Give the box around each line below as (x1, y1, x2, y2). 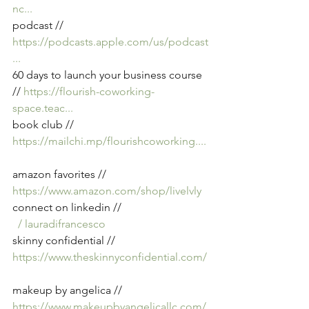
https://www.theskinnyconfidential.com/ (12, 250, 207, 263)
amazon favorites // (12, 168, 109, 181)
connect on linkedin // (12, 201, 124, 214)
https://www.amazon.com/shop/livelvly (12, 184, 201, 197)
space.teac (12, 101, 65, 114)
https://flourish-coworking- (23, 85, 154, 98)
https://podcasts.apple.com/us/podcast (12, 35, 208, 48)
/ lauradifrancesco (12, 217, 111, 230)
